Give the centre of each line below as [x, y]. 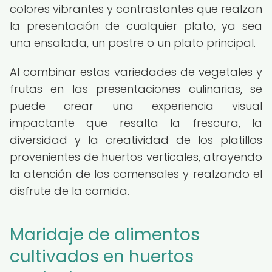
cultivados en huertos [102, 257]
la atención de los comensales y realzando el [136, 174]
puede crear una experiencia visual [136, 106]
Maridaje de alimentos [105, 235]
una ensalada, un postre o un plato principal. [133, 43]
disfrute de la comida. [70, 191]
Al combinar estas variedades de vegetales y [136, 72]
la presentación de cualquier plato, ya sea [136, 26]
